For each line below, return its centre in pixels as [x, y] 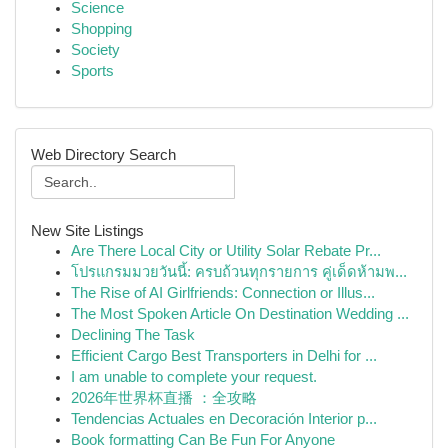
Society [95, 50]
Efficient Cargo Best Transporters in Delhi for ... [224, 356]
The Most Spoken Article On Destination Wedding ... [240, 314]
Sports [92, 71]
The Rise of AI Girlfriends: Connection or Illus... [223, 293]
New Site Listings [87, 230]
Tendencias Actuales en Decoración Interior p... [224, 419]
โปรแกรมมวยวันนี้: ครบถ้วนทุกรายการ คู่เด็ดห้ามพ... [239, 272]
